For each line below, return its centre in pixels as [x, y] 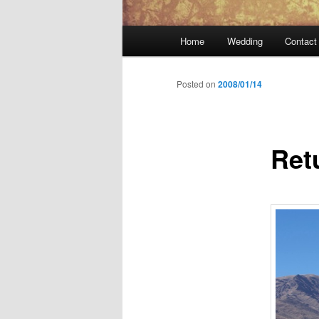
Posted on [197, 84]
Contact [301, 41]
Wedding [245, 41]
